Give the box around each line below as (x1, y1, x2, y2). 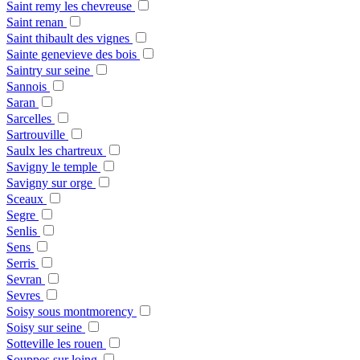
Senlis (6, 224, 40, 239)
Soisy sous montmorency (6, 305, 137, 319)
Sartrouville (6, 128, 68, 142)
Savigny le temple (6, 160, 100, 174)
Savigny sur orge (6, 176, 96, 190)
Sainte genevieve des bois (6, 47, 140, 62)
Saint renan (6, 15, 67, 30)
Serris (6, 256, 39, 271)
